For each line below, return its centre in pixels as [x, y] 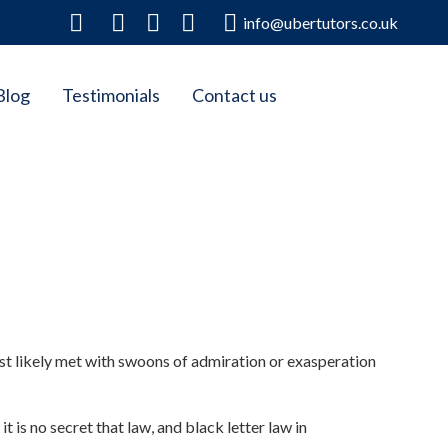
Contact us [234, 95]
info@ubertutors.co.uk [321, 22]
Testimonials [110, 95]
